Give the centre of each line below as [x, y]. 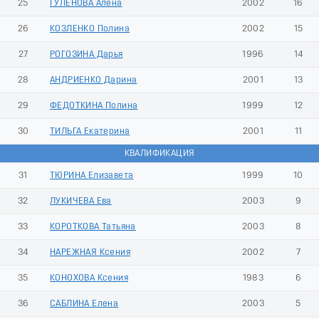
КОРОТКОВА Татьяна [93, 226]
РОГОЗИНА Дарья [87, 54]
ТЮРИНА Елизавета [92, 175]
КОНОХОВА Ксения [89, 278]
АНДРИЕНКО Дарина [94, 80]
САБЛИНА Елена [84, 303]
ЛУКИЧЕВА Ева [81, 201]
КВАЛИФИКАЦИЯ [159, 153]
